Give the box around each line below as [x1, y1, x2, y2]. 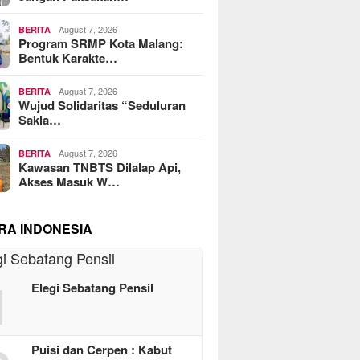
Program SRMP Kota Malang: [18, 34, 184, 52]
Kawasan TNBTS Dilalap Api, [18, 157, 182, 176]
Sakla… [18, 110, 62, 129]
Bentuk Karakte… [18, 48, 118, 67]
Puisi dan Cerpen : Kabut [31, 340, 173, 358]
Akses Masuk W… [18, 172, 121, 190]
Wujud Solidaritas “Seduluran [18, 96, 186, 114]
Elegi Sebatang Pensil [31, 278, 154, 297]
